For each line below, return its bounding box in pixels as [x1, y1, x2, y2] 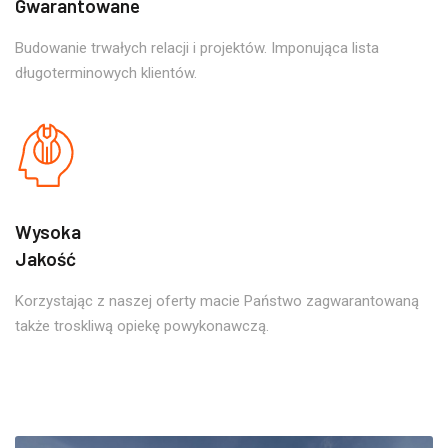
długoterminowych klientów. [15, 63, 197, 82]
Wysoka [15, 219, 81, 243]
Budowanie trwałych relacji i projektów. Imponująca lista [15, 38, 379, 57]
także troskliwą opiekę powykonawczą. [15, 316, 269, 335]
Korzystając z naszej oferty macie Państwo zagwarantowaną [15, 291, 419, 310]
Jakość [15, 246, 76, 270]
